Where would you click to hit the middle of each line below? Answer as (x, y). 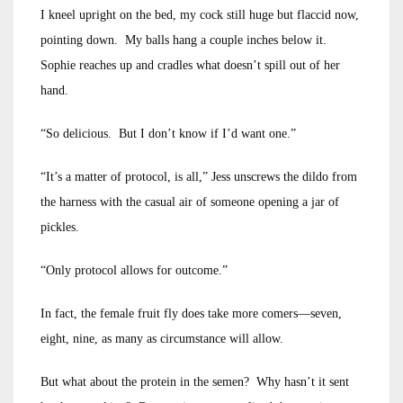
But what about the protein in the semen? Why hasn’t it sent (195, 382)
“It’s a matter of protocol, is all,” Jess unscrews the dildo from (199, 177)
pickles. (60, 227)
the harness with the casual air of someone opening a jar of (190, 202)
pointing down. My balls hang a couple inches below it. (185, 40)
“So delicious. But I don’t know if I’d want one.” (168, 134)
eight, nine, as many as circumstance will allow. (162, 339)
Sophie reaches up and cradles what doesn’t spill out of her (190, 65)
